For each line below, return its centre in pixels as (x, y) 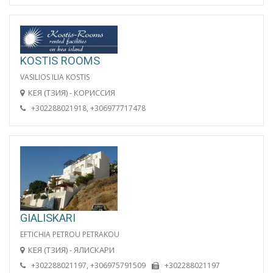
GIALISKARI (48, 218)
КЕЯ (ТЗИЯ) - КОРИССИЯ (72, 92)
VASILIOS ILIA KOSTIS (55, 77)
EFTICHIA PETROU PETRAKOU (70, 234)
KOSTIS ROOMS (60, 60)
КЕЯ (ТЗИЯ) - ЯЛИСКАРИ (71, 250)
